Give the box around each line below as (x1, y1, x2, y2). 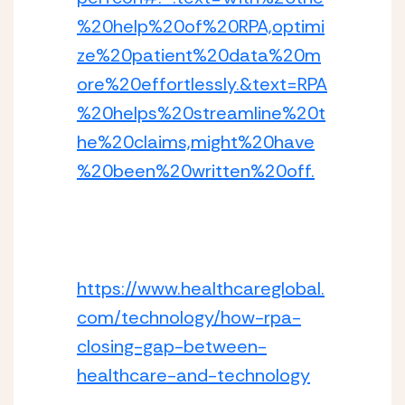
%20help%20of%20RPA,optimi (77, 14, 325, 38)
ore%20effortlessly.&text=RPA (77, 72, 327, 96)
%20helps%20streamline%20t (77, 101, 325, 125)
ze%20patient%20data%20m (77, 43, 321, 67)
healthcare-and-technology (77, 363, 310, 387)
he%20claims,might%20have (77, 130, 315, 154)
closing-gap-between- (77, 334, 267, 358)
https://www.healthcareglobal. (77, 277, 325, 300)
